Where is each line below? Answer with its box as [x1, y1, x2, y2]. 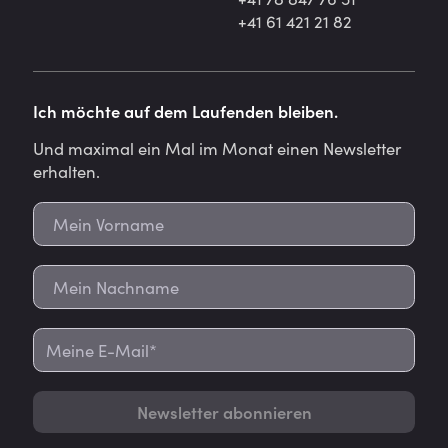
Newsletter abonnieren [136, 400, 312, 423]
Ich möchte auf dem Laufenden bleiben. [33, 100, 339, 123]
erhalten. [33, 160, 101, 183]
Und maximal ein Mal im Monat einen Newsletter [33, 137, 402, 160]
